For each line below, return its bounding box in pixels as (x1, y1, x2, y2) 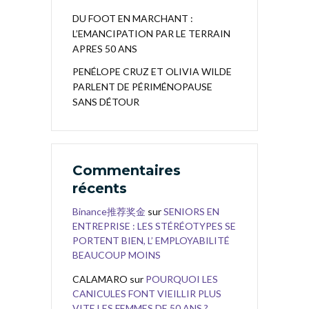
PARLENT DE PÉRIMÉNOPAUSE (72, 81, 212, 92)
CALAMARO (72, 273, 128, 285)
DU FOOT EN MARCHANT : (72, 12, 193, 24)
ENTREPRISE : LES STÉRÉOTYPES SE (72, 220, 236, 232)
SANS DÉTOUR (72, 96, 139, 108)
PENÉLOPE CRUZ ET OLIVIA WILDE (72, 66, 232, 77)
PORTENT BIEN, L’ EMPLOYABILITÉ (72, 235, 230, 246)
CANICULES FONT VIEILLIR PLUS (72, 288, 221, 299)
